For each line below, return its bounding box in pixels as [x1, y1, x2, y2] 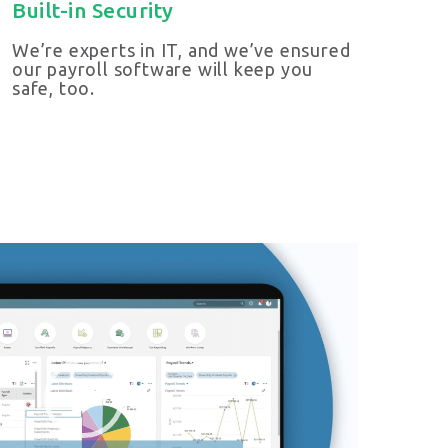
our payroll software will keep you [12, 59, 314, 80]
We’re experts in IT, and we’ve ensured [12, 40, 351, 61]
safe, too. [12, 78, 96, 99]
